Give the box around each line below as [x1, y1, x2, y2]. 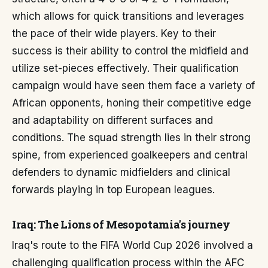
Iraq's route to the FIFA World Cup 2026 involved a [12, 239, 253, 251]
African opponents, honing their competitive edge [12, 97, 251, 109]
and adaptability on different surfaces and [12, 114, 213, 126]
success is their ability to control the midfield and [12, 45, 248, 57]
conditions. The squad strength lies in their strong [12, 132, 251, 144]
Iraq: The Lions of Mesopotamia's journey [12, 217, 230, 232]
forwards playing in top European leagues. [12, 184, 215, 196]
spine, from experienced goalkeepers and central [12, 149, 248, 161]
